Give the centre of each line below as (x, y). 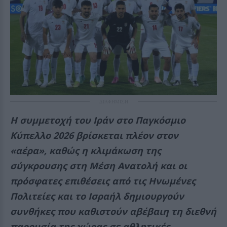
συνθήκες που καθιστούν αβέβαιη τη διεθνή (113, 211)
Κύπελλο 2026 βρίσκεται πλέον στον (94, 135)
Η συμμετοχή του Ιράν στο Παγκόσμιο (98, 120)
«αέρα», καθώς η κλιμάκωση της (86, 150)
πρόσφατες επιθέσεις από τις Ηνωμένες (103, 181)
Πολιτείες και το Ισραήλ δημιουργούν (97, 196)
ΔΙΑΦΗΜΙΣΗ (113, 101)
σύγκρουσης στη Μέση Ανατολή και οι (99, 166)
